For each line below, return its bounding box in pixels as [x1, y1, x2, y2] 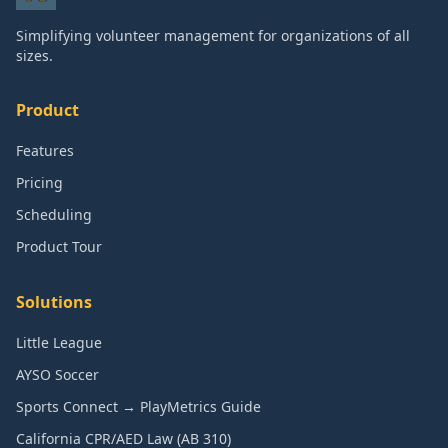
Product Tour [16, 237, 102, 256]
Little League [16, 333, 102, 352]
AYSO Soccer [16, 365, 99, 384]
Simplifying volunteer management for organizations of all [16, 26, 410, 45]
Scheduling [16, 205, 92, 224]
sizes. [16, 46, 53, 65]
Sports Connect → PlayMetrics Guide [16, 397, 261, 416]
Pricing [16, 173, 63, 192]
